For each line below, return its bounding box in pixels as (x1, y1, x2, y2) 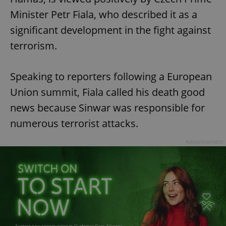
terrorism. (10, 39, 57, 53)
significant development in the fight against (10, 23, 211, 37)
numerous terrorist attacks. (10, 117, 138, 131)
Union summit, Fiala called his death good (10, 85, 205, 99)
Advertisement (186, 138, 223, 146)
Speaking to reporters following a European (10, 70, 212, 84)
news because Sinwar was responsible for (10, 101, 205, 115)
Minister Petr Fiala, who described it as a (10, 8, 197, 22)
